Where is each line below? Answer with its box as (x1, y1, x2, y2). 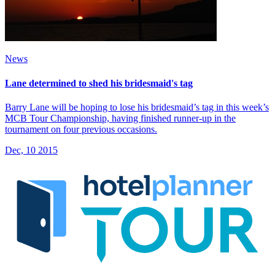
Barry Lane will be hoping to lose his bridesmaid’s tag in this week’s (5, 101, 269, 112)
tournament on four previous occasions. (5, 123, 157, 134)
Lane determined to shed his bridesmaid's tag (5, 77, 193, 88)
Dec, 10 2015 (5, 144, 58, 155)
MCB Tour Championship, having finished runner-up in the (5, 112, 236, 123)
